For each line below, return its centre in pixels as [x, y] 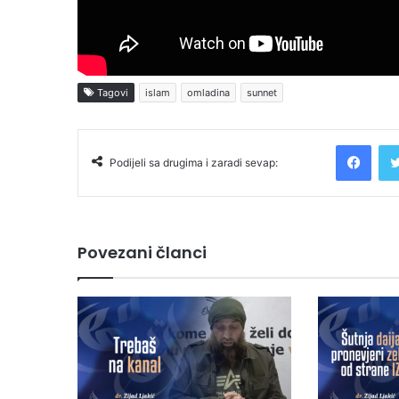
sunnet [262, 93]
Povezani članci [142, 252]
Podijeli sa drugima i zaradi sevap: [194, 163]
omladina [208, 93]
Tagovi [111, 93]
